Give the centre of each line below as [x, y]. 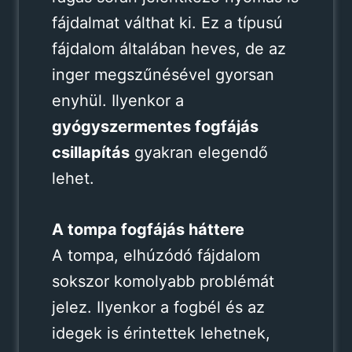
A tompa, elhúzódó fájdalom [156, 255]
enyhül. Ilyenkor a [117, 100]
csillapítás [90, 152]
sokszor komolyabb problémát [163, 281]
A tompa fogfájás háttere [148, 229]
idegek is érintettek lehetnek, [161, 333]
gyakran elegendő [198, 152]
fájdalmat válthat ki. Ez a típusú [167, 22]
